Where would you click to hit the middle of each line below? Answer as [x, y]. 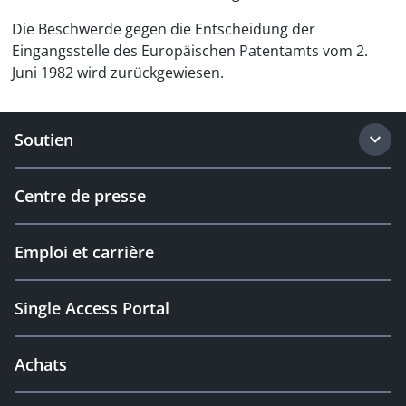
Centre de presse [80, 196]
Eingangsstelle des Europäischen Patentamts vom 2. [190, 51]
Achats [41, 364]
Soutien [44, 140]
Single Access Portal [92, 308]
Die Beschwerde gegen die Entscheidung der [164, 29]
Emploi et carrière [84, 252]
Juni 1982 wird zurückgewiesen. [118, 72]
